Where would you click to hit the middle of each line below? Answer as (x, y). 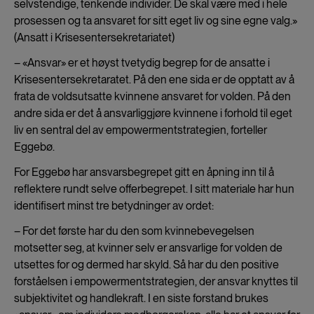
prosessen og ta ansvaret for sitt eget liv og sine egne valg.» (156, 20)
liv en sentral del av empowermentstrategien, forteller (141, 130)
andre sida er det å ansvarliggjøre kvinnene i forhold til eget (153, 113)
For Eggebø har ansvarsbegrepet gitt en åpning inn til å (144, 172)
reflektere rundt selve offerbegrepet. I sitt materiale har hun (154, 189)
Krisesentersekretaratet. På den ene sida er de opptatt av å (154, 79)
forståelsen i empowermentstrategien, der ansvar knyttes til (156, 281)
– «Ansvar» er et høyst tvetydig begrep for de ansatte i (142, 62)
